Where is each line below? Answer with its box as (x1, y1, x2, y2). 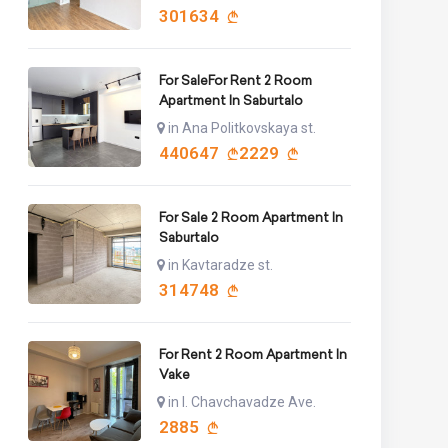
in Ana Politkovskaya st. (167, 119, 316, 136)
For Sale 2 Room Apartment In (158, 207, 343, 227)
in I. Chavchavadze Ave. (167, 393, 316, 410)
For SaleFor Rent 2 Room (158, 70, 312, 90)
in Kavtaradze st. (167, 256, 273, 273)
